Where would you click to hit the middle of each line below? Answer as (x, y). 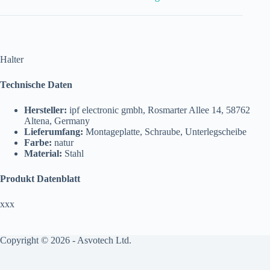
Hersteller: (46, 110)
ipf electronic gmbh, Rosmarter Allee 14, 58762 (159, 110)
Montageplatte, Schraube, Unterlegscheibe (165, 132)
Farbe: (38, 143)
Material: (43, 154)
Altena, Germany (57, 121)
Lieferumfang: (54, 132)
